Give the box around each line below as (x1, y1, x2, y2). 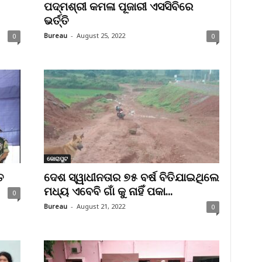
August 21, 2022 (76, 202, 125, 211)
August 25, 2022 (76, 31, 125, 40)
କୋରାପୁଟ (46, 154, 68, 163)
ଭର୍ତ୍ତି (43, 13, 69, 28)
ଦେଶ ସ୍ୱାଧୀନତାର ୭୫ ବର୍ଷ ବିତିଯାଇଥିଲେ (43, 170, 219, 185)
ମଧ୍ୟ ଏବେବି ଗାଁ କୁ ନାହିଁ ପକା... (43, 184, 173, 199)
